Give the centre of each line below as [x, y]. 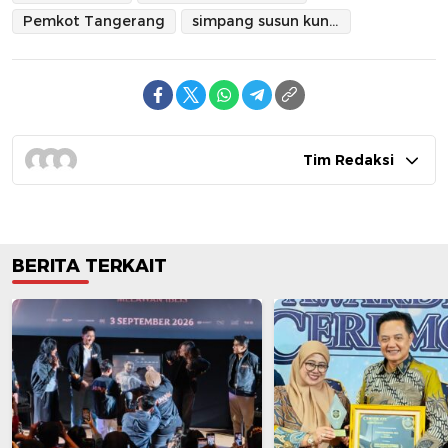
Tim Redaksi [348, 160]
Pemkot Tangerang [94, 21]
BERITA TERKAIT [89, 266]
